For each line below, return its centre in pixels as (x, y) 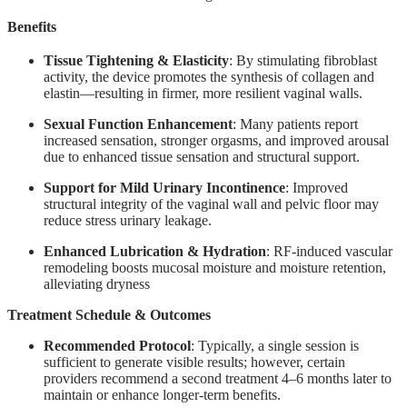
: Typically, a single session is (275, 345)
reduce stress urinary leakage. (128, 220)
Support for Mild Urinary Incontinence (164, 187)
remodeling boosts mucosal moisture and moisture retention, (215, 267)
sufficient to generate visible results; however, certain (194, 362)
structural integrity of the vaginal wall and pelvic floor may (211, 203)
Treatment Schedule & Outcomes (109, 314)
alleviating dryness (97, 283)
